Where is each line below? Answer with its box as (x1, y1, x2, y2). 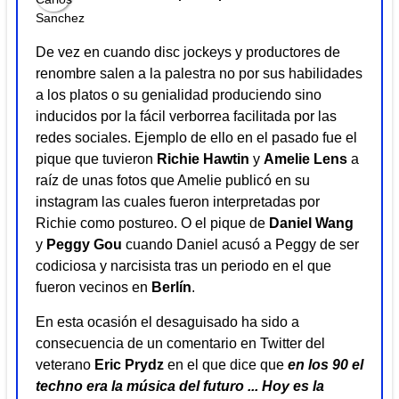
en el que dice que (164, 356, 288, 372)
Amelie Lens (264, 151, 347, 167)
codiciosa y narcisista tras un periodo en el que (36, 258, 331, 274)
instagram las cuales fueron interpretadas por (36, 194, 320, 210)
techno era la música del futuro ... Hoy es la (36, 378, 324, 394)
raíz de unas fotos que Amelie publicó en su (36, 173, 310, 189)
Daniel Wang (269, 216, 354, 232)
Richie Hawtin (157, 151, 249, 167)
